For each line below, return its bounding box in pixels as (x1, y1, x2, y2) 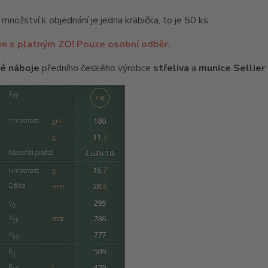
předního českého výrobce (39, 62, 153, 75)
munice (198, 62, 231, 75)
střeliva (153, 62, 189, 75)
